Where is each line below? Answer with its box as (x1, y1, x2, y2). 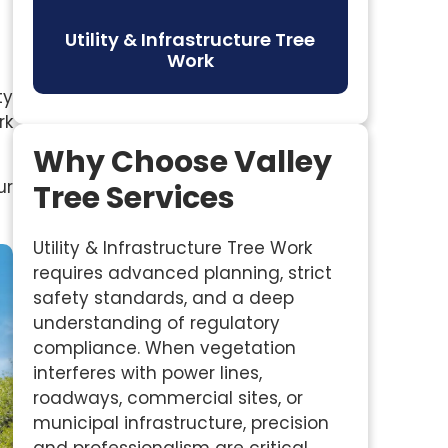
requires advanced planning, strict (32, 261, 332, 285)
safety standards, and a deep (32, 286, 294, 310)
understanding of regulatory (32, 311, 280, 335)
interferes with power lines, (32, 361, 262, 385)
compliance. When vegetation (32, 336, 296, 360)
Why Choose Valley (32, 141, 332, 183)
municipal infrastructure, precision (32, 411, 329, 435)
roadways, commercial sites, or (32, 386, 303, 410)
